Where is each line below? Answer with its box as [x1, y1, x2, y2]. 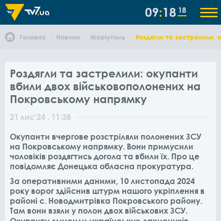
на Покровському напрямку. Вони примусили [10, 142, 193, 151]
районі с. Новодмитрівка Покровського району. [10, 196, 202, 206]
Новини [56, 33, 80, 41]
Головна [20, 33, 46, 41]
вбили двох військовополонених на [10, 79, 201, 93]
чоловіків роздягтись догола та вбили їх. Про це [10, 151, 199, 161]
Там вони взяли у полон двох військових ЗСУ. [10, 206, 187, 216]
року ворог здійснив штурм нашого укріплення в [10, 186, 205, 196]
